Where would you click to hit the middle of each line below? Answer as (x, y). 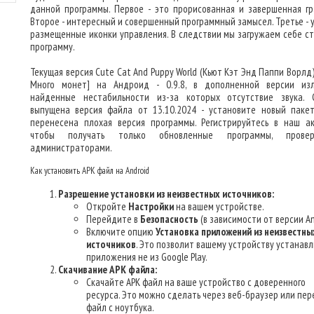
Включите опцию (121, 232)
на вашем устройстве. (219, 206)
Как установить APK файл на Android (90, 171)
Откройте (107, 206)
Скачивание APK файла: (108, 269)
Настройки (151, 206)
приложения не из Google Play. (147, 257)
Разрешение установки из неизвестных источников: (166, 194)
